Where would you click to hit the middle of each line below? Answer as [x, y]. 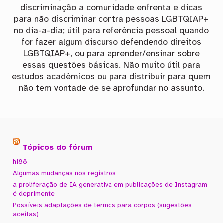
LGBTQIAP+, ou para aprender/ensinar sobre [111, 54]
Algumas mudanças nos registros [65, 173]
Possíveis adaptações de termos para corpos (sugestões [103, 205]
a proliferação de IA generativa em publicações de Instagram [110, 185]
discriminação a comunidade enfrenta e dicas [111, 8]
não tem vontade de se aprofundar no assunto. [111, 88]
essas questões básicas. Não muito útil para [111, 65]
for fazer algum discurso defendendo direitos [111, 43]
